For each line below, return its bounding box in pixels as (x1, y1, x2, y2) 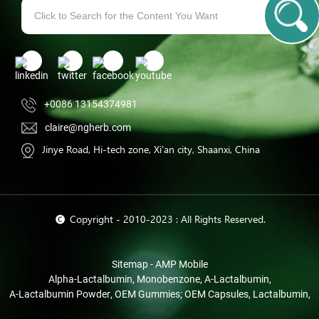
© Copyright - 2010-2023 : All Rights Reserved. (53, 215, 266, 225)
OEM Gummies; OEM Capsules (114, 288, 249, 300)
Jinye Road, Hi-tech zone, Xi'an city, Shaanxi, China (42, 145, 261, 155)
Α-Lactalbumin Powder (9, 288, 110, 300)
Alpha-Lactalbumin (48, 273, 132, 285)
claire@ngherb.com (45, 121, 132, 133)
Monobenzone (136, 273, 200, 285)
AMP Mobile (155, 258, 208, 270)
